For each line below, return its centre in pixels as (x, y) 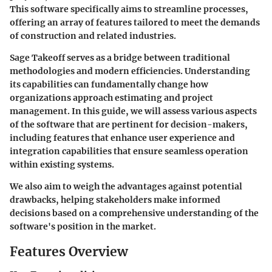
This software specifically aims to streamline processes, (129, 9)
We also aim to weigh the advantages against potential (126, 186)
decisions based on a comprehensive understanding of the (134, 213)
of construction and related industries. (93, 36)
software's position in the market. (83, 226)
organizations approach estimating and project (111, 97)
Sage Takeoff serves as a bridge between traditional (120, 57)
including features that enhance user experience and (122, 138)
